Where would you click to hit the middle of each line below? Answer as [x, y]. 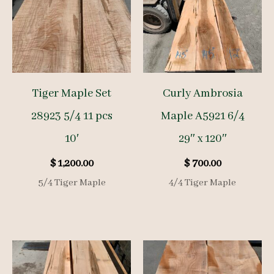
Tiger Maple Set [72, 94]
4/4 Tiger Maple [202, 183]
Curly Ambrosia [202, 94]
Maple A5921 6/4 [202, 117]
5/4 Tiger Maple [72, 183]
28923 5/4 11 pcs [72, 117]
